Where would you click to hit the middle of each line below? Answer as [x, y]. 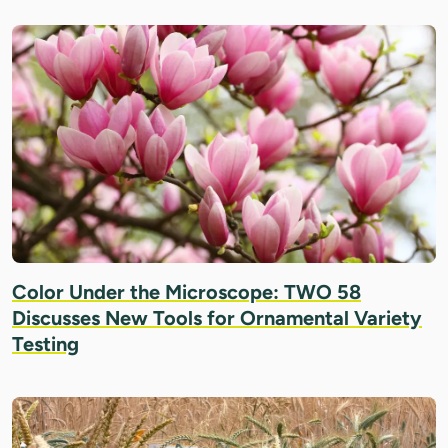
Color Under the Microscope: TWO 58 [186, 292]
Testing [45, 344]
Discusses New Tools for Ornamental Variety [217, 318]
